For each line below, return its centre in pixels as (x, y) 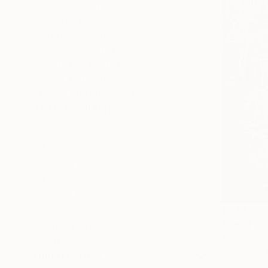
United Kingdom (80, 226)
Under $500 (71, 7)
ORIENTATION (68, 256)
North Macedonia (84, 194)
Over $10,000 (74, 79)
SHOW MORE (62, 240)
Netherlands (72, 210)
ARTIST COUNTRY (78, 109)
